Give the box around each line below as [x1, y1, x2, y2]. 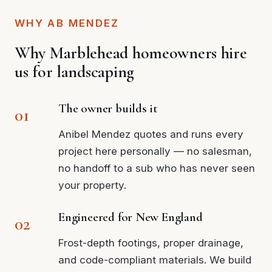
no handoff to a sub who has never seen [58, 161, 255, 174]
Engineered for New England [58, 209, 203, 225]
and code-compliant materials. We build [58, 253, 251, 266]
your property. [58, 178, 126, 191]
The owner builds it [58, 100, 158, 116]
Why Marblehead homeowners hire [15, 42, 247, 63]
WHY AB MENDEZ [15, 16, 120, 29]
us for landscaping [15, 61, 134, 82]
